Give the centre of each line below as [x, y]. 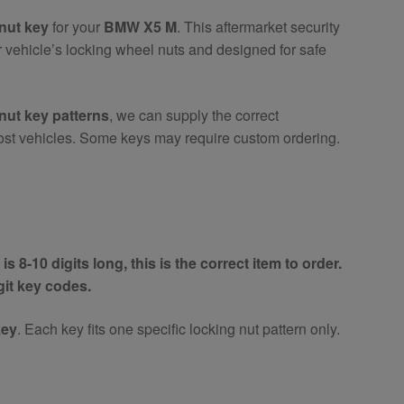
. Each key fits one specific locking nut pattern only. [179, 328]
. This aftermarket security [259, 27]
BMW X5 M [141, 27]
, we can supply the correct [194, 115]
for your [77, 27]
